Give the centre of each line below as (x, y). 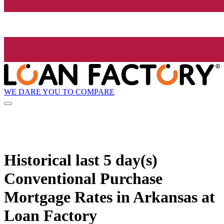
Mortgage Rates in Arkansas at (109, 197)
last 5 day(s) (116, 160)
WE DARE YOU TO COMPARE (59, 91)
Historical (40, 160)
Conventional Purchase (83, 178)
